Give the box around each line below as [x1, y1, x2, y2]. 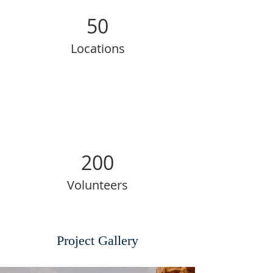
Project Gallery [57, 232, 138, 248]
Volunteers [67, 176, 128, 193]
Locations [70, 40, 125, 57]
